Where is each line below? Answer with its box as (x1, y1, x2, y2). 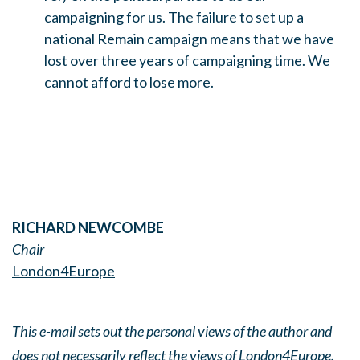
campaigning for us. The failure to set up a (44, 8, 304, 26)
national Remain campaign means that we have (44, 30, 334, 47)
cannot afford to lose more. (44, 73, 214, 91)
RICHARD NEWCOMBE (12, 219, 164, 236)
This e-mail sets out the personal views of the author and (12, 322, 332, 340)
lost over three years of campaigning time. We (44, 51, 330, 69)
